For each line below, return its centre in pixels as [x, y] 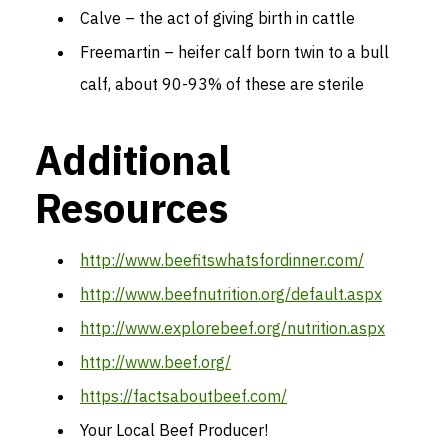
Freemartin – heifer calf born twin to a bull [234, 51]
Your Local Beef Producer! [174, 429]
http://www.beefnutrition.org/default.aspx [231, 293]
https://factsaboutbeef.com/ [183, 395]
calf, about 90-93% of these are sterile [222, 83]
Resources [131, 207]
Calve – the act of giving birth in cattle [217, 17]
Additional [132, 159]
